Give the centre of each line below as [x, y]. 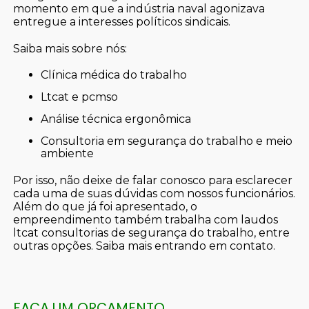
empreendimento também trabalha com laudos [146, 219]
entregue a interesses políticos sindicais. [122, 21]
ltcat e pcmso [83, 97]
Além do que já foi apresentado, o [106, 206]
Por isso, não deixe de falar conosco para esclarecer [153, 180]
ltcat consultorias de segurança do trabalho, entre [152, 232]
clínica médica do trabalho [118, 74]
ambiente [68, 153]
